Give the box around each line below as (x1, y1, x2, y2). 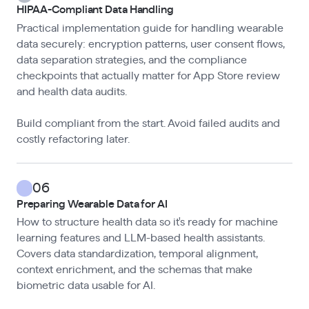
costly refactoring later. (16, 133, 130, 145)
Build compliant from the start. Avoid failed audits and (16, 117, 280, 129)
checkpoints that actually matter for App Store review (16, 70, 280, 81)
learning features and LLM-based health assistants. (16, 232, 265, 244)
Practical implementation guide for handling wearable (16, 22, 283, 34)
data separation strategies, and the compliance (16, 54, 247, 66)
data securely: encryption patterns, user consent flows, (16, 38, 285, 50)
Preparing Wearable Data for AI (16, 198, 168, 210)
